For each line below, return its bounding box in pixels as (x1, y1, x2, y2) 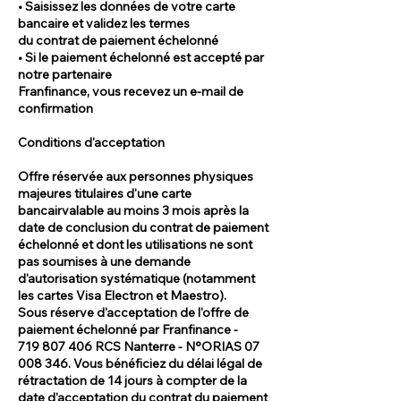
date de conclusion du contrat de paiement (18, 218, 269, 235)
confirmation (18, 99, 93, 116)
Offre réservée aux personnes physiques (18, 167, 253, 184)
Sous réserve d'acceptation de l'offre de (18, 303, 249, 320)
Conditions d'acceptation (18, 133, 165, 150)
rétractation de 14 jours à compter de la (18, 371, 247, 388)
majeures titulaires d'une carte (18, 184, 192, 201)
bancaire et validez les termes (18, 14, 190, 31)
